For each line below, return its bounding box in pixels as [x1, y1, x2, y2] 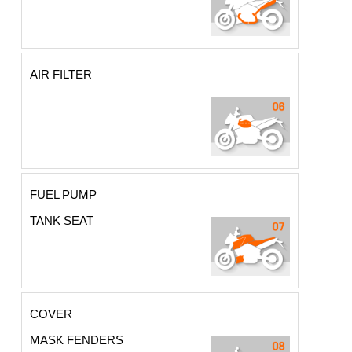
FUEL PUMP [30, 187, 97, 201]
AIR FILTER [30, 68, 93, 82]
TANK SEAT [30, 213, 94, 227]
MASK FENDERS [30, 332, 124, 346]
